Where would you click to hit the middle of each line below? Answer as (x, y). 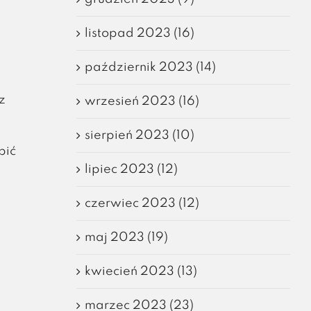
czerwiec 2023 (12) (142, 203)
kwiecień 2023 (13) (141, 271)
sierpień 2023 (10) (139, 135)
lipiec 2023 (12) (131, 169)
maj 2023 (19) (126, 237)
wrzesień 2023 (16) (142, 101)
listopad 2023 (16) (139, 33)
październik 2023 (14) (150, 67)
